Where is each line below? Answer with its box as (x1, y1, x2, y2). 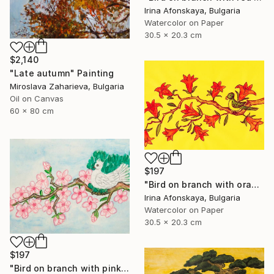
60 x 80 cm (10, 106, 54, 116)
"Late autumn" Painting (10, 68, 114, 79)
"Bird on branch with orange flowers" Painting (251, 179, 259, 190)
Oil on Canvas (10, 94, 64, 104)
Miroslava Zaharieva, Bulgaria (10, 81, 124, 92)
